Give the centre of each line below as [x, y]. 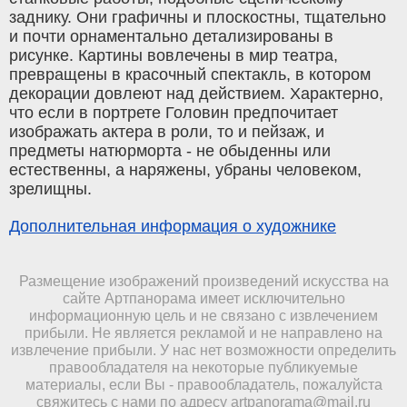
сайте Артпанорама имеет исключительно [203, 298]
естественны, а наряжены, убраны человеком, [185, 170]
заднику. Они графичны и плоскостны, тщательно [198, 18]
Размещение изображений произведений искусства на [203, 281]
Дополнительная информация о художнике [173, 227]
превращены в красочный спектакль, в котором [190, 75]
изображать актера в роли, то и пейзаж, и [167, 132]
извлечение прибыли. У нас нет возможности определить [203, 350]
